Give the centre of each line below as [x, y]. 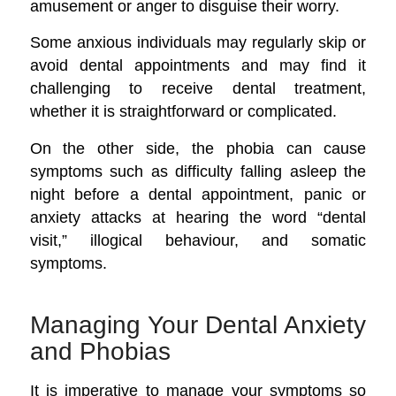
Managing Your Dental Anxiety [198, 324]
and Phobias [100, 351]
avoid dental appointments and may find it [198, 65]
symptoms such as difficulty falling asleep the [198, 171]
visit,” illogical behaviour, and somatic [198, 240]
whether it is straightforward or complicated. [183, 111]
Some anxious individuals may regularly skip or [198, 42]
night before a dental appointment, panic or [198, 194]
